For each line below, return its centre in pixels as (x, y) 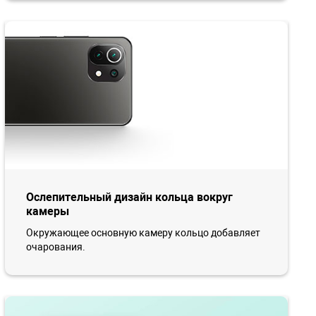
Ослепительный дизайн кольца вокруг (129, 197)
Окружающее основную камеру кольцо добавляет (143, 232)
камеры (47, 211)
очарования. (55, 247)
